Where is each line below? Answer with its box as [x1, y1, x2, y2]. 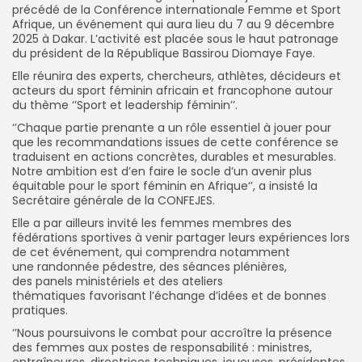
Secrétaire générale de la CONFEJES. [12, 192, 215, 208]
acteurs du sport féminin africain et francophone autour [12, 82, 333, 99]
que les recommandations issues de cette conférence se [12, 133, 339, 150]
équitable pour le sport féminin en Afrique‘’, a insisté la [12, 177, 318, 194]
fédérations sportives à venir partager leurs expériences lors [12, 229, 350, 246]
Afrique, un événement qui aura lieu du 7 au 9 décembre [12, 15, 335, 32]
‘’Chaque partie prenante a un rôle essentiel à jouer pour [12, 119, 331, 136]
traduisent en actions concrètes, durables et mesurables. [12, 148, 336, 165]
